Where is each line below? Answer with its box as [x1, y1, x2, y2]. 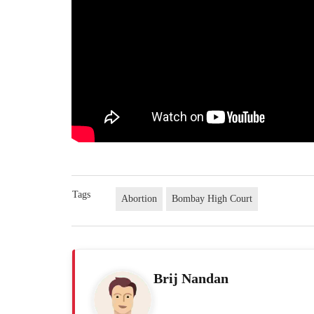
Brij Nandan [153, 271, 228, 287]
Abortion [121, 193, 158, 205]
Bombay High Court [172, 193, 253, 205]
